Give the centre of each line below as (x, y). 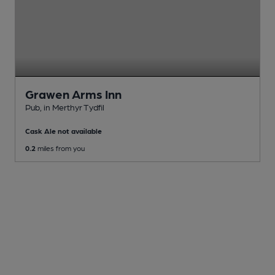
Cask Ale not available (64, 130)
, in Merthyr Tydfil (72, 107)
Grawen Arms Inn (73, 94)
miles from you (60, 148)
